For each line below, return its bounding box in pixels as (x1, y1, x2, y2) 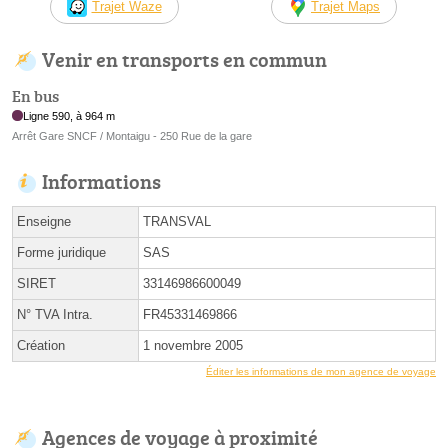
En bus (12, 84, 59, 107)
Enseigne (17, 213, 71, 229)
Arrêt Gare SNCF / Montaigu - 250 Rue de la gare (12, 129, 252, 142)
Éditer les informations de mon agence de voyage (206, 365, 436, 377)
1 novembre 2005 (143, 337, 243, 353)
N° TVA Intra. (17, 306, 93, 322)
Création (17, 337, 65, 353)
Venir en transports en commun (42, 45, 327, 74)
